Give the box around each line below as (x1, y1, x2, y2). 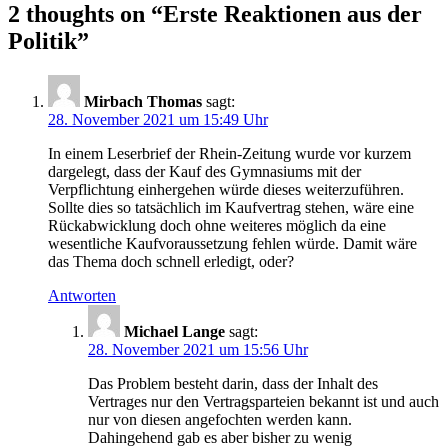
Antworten (48, 286, 116, 304)
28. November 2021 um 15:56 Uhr (88, 340, 308, 358)
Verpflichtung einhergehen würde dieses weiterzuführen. (48, 180, 404, 198)
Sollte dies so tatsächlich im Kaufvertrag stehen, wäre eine (48, 198, 414, 216)
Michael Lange (124, 322, 225, 340)
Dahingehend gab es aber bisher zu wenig (88, 428, 352, 446)
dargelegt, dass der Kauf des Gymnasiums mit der (48, 162, 361, 180)
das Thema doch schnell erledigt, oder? (48, 252, 294, 270)
